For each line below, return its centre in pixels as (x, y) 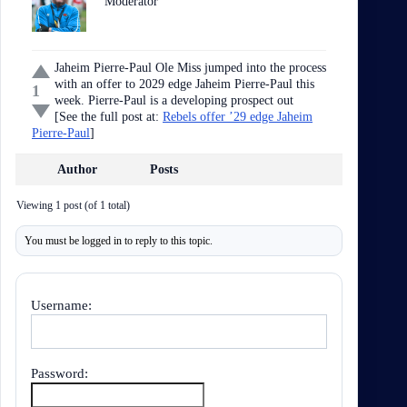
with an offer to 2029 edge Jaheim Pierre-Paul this (184, 84)
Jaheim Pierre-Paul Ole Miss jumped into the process (190, 68)
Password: (60, 373)
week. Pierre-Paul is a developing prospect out (174, 100)
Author (77, 169)
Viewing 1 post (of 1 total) (73, 205)
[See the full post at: (109, 117)
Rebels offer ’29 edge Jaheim (238, 117)
